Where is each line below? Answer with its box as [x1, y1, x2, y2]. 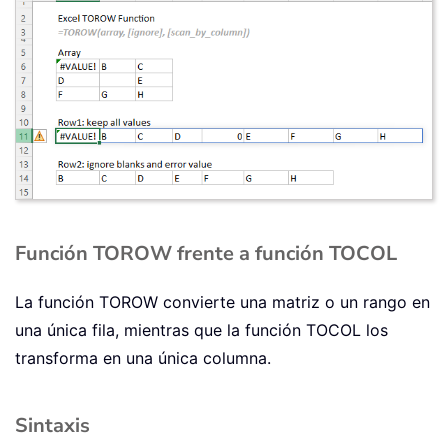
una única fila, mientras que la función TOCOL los [15, 319, 388, 340]
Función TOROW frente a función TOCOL [15, 239, 397, 267]
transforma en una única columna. [15, 347, 271, 368]
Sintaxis [15, 411, 90, 439]
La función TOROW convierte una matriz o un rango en [15, 291, 430, 312]
